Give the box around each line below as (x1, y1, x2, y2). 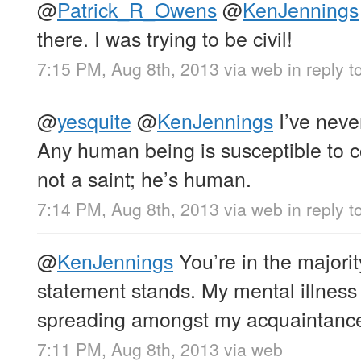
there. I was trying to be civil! (37, 23, 293, 52)
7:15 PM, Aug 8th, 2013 (37, 56, 219, 81)
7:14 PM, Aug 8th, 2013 (37, 197, 219, 222)
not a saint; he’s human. (37, 164, 251, 193)
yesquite (57, 106, 131, 135)
